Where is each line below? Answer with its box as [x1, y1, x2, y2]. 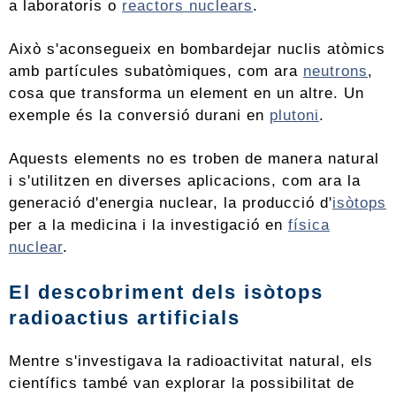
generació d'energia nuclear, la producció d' [9, 194, 332, 212]
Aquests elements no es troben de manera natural [9, 149, 379, 168]
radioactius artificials [9, 307, 240, 330]
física [288, 216, 330, 234]
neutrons [303, 62, 368, 80]
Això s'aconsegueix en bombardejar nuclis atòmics [9, 40, 385, 58]
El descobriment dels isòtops [9, 281, 324, 304]
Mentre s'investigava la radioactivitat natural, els [9, 352, 373, 370]
